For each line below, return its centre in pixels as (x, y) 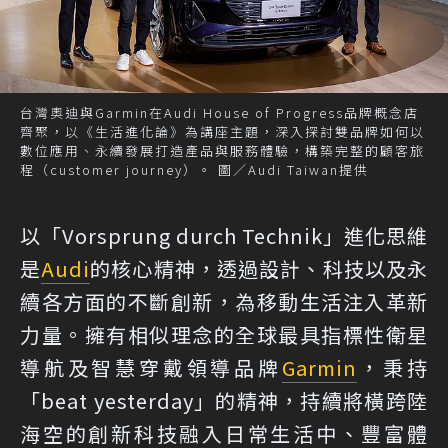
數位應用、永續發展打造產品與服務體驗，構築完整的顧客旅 (222, 151)
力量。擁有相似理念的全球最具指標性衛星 (224, 335)
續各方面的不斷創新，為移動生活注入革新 (224, 302)
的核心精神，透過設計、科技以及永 (259, 269)
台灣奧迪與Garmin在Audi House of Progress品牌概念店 (219, 113)
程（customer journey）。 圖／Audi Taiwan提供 (194, 170)
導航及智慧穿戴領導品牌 (151, 368)
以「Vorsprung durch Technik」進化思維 (224, 236)
